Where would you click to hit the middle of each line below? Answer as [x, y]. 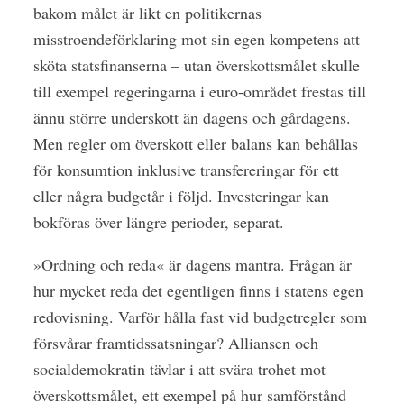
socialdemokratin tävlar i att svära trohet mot [179, 368]
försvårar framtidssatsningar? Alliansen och [175, 342]
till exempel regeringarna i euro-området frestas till [199, 91]
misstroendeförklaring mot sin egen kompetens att [196, 38]
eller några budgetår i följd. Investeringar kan [181, 195]
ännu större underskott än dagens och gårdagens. [192, 117]
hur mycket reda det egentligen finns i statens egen [198, 290]
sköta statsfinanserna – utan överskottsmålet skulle [196, 64]
